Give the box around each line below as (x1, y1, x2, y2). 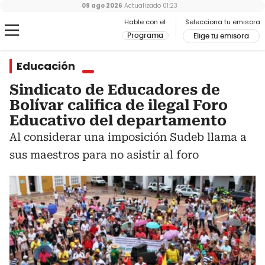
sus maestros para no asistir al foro (9, 148, 199, 161)
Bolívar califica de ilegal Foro (9, 97, 228, 114)
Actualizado (122, 1, 161, 10)
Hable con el (124, 17, 166, 27)
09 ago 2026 (82, 1, 122, 10)
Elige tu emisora (193, 33, 249, 40)
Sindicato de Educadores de (9, 82, 220, 98)
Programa (127, 32, 163, 39)
